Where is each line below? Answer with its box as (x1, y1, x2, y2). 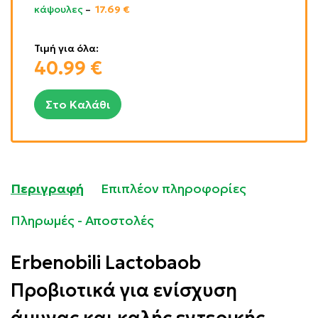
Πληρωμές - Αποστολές (11, 212, 154, 229)
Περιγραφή (11, 180, 84, 197)
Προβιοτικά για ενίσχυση (11, 279, 237, 302)
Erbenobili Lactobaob (11, 251, 201, 274)
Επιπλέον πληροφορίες (101, 180, 246, 197)
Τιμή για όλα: (34, 42, 101, 55)
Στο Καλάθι (45, 97, 110, 111)
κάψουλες (34, 3, 85, 16)
